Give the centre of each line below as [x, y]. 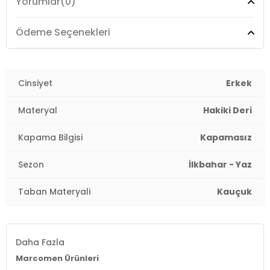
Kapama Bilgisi [50, 137]
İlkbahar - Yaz [220, 165]
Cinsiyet [35, 83]
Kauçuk [234, 192]
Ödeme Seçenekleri [63, 32]
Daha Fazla [40, 242]
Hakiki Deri [228, 110]
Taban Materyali [54, 192]
